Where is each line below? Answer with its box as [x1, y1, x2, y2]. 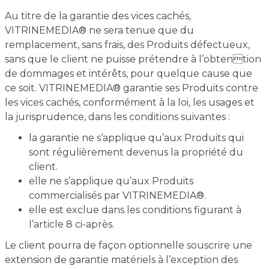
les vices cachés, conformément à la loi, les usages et [4, 97, 255, 108]
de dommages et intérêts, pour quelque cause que [4, 68, 252, 79]
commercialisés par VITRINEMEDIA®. [28, 190, 206, 201]
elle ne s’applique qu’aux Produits [28, 175, 193, 187]
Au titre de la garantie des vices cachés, [4, 10, 191, 22]
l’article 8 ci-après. [28, 219, 114, 230]
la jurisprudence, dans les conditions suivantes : [4, 111, 230, 122]
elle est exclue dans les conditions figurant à [28, 204, 241, 216]
